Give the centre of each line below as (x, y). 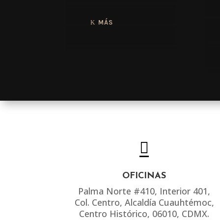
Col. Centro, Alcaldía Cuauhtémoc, (144, 203)
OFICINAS (144, 176)
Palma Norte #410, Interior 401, (144, 191)
